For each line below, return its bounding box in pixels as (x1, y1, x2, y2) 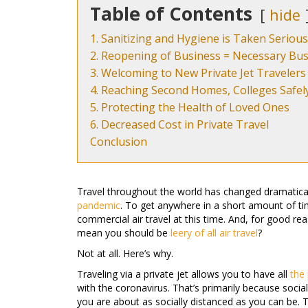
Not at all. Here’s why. (77, 247, 173, 260)
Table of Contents (90, 1, 252, 26)
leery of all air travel (170, 226, 258, 239)
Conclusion (90, 134, 147, 149)
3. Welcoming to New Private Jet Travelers (90, 65, 306, 80)
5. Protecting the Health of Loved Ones (90, 100, 289, 115)
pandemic (77, 199, 120, 212)
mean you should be (77, 226, 170, 239)
